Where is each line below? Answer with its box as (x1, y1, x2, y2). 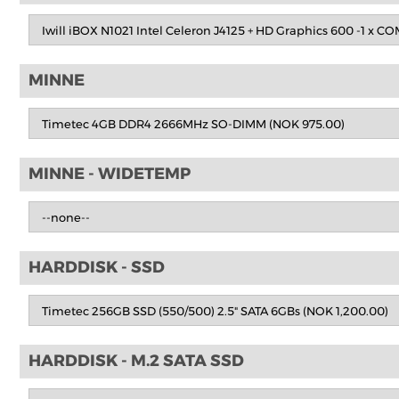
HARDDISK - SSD (28, 257, 165, 278)
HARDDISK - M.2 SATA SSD (28, 351, 244, 371)
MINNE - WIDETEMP (28, 164, 191, 184)
